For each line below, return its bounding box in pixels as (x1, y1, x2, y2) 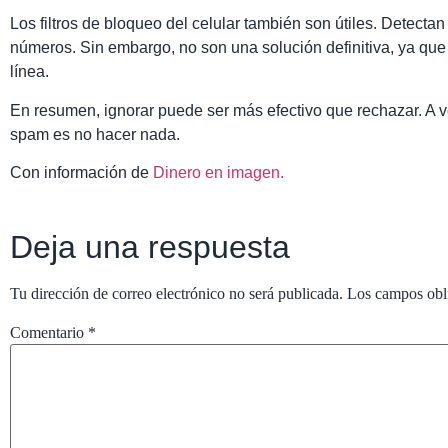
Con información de (10, 164, 153, 182)
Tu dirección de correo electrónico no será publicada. (10, 284, 343, 302)
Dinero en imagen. (153, 164, 284, 182)
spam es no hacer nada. (10, 125, 180, 143)
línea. (10, 63, 49, 81)
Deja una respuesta (10, 228, 290, 265)
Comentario (10, 324, 88, 342)
